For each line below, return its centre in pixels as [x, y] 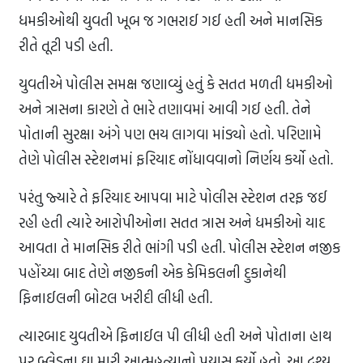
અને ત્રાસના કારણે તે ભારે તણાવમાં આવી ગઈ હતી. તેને [165, 109]
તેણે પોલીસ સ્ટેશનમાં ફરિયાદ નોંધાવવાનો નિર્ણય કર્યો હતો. [176, 160]
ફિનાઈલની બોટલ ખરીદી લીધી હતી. [115, 298]
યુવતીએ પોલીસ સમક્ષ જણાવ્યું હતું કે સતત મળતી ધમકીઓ [176, 84]
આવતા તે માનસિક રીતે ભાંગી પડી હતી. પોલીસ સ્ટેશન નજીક [179, 248]
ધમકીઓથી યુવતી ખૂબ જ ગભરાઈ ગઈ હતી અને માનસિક [171, 21]
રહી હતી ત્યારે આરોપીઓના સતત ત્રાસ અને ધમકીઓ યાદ [172, 223]
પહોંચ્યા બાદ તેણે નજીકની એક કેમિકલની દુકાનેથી [153, 273]
